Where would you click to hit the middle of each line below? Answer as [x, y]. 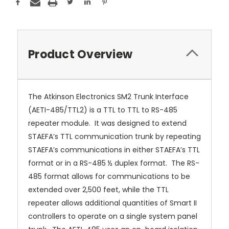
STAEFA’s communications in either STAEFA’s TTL [114, 150]
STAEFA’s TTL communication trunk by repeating [114, 136]
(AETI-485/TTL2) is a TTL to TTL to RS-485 [103, 110]
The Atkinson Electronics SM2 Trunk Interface [108, 96]
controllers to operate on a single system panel [113, 216]
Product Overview [80, 54]
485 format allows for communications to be [109, 176]
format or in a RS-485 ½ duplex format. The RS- [114, 163]
